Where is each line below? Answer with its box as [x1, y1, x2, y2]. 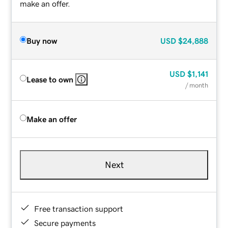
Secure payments [34, 218, 96, 227]
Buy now [26, 36, 58, 45]
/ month [185, 81, 208, 89]
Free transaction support [34, 204, 124, 213]
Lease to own [26, 75, 74, 83]
